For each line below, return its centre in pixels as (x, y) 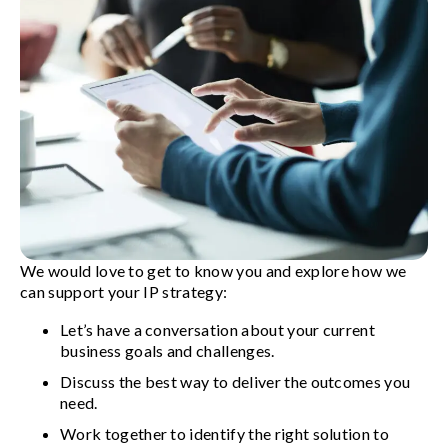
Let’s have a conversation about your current (218, 330)
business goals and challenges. (169, 351)
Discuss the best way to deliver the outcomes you (235, 382)
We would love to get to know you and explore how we (213, 271)
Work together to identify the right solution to (225, 434)
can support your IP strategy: (125, 292)
